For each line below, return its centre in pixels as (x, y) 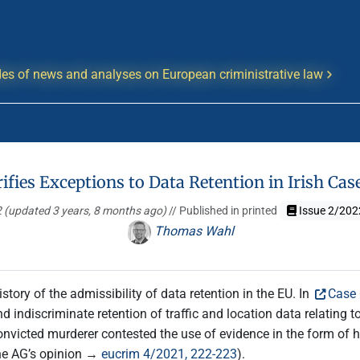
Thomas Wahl (192, 231)
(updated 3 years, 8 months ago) (87, 211)
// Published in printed (225, 211)
